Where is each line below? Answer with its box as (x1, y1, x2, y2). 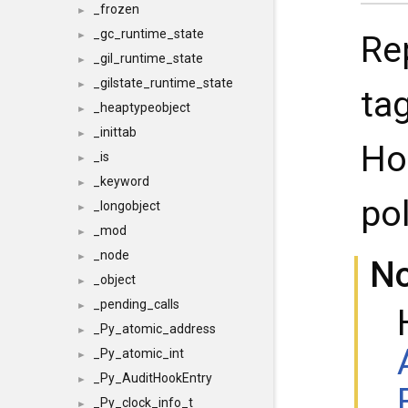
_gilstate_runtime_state (93, 76, 233, 90)
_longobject (93, 199, 160, 213)
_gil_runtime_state (93, 51, 203, 66)
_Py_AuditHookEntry (93, 371, 212, 385)
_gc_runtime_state (93, 26, 204, 41)
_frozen (93, 2, 139, 16)
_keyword (93, 174, 149, 189)
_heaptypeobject (93, 100, 190, 115)
